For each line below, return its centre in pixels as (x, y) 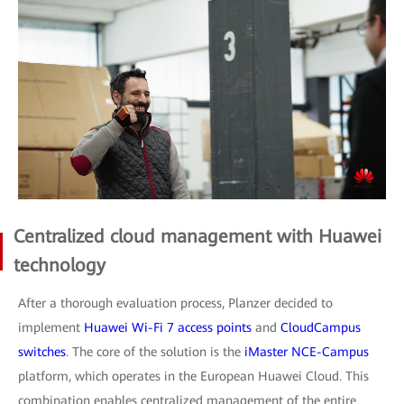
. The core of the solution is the (153, 351)
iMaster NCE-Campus (305, 351)
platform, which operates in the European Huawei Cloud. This (193, 376)
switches (42, 351)
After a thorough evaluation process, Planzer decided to (175, 303)
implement (51, 327)
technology (60, 265)
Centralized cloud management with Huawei (197, 236)
